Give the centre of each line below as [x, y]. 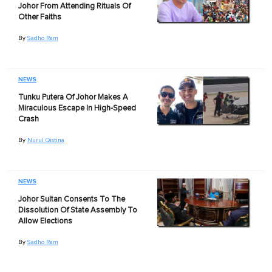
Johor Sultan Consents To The [71, 199]
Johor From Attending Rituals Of [74, 6]
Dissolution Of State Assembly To [77, 210]
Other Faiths [39, 17]
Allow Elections [45, 221]
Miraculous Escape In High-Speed [77, 108]
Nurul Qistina [46, 140]
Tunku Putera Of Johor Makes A [73, 97]
